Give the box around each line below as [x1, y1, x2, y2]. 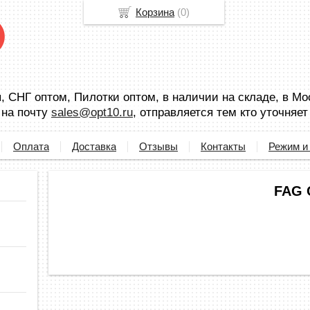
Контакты [201, 140, 246, 152]
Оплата [13, 140, 49, 152]
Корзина [136, 6, 174, 18]
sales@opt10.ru [51, 106, 133, 119]
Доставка [72, 140, 116, 152]
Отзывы [139, 140, 178, 152]
